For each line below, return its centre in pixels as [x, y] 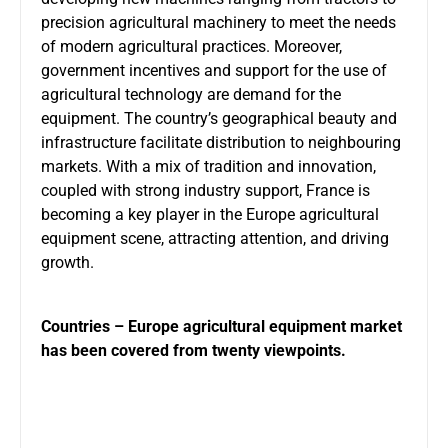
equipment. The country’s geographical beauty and [219, 118]
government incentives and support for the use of [214, 70]
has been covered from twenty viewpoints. [193, 350]
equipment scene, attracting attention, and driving [215, 238]
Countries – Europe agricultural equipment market [221, 326]
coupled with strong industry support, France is [205, 190]
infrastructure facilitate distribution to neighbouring [221, 142]
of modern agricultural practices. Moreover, [191, 46]
